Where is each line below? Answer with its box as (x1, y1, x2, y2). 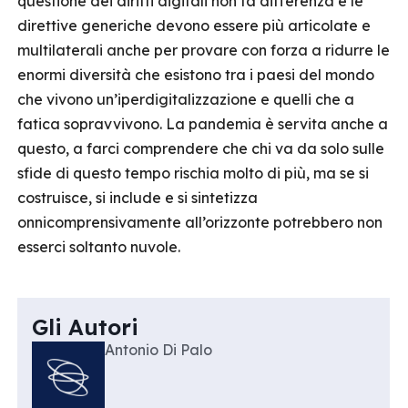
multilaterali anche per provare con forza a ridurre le (17, 41, 390, 59)
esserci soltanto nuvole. (17, 238, 180, 256)
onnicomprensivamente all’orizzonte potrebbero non (17, 213, 382, 231)
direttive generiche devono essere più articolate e (17, 16, 371, 35)
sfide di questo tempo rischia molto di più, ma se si (17, 164, 369, 182)
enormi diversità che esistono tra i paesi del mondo (17, 66, 374, 84)
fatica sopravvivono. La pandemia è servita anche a (17, 115, 388, 133)
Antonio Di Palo (105, 341, 212, 359)
